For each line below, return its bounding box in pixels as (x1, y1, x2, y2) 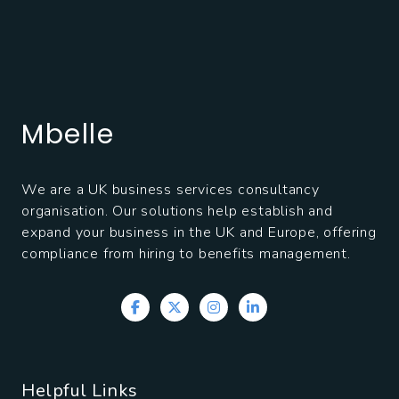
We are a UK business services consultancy (21, 180, 320, 200)
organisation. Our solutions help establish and (21, 201, 333, 222)
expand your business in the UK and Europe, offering (21, 223, 377, 243)
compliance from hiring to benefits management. (21, 244, 351, 265)
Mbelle (21, 116, 114, 154)
